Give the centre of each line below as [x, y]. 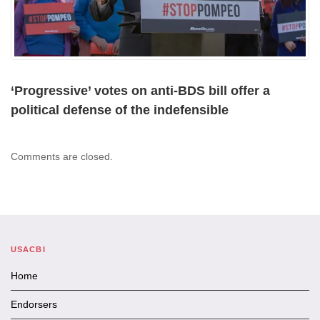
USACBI [28, 249]
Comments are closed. [62, 156]
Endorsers [34, 304]
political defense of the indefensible [120, 110]
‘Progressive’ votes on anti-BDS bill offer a [140, 90]
